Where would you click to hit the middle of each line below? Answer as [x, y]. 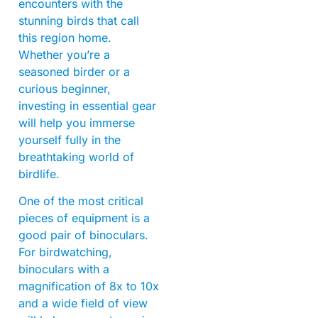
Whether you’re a [64, 55]
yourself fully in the [70, 140]
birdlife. [39, 174]
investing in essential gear [87, 106]
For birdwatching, [65, 252]
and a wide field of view [83, 303]
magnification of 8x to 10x [89, 286]
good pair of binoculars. [83, 235]
